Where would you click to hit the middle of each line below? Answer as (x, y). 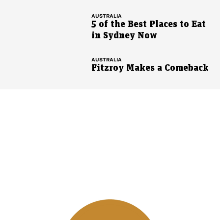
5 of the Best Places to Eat (148, 25)
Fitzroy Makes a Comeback (150, 68)
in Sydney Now (124, 36)
